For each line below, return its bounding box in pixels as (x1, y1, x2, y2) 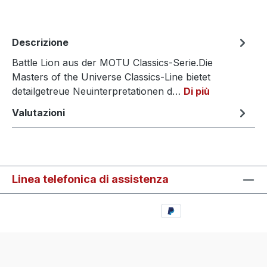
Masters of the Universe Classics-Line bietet (12, 70, 210, 83)
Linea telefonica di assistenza (12, 172, 169, 185)
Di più (184, 85, 210, 97)
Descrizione (12, 36, 69, 48)
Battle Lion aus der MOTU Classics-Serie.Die (12, 56, 213, 69)
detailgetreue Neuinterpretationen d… (12, 85, 184, 97)
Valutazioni (12, 106, 65, 119)
